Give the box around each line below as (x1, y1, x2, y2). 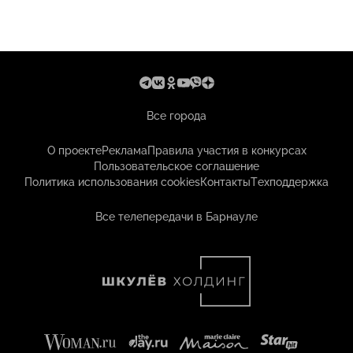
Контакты (200, 176, 251, 188)
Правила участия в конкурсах (147, 144, 307, 157)
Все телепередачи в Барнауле (95, 210, 258, 223)
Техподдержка (251, 176, 329, 188)
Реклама (101, 144, 147, 157)
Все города (147, 110, 206, 122)
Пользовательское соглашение (94, 160, 259, 173)
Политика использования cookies (24, 176, 200, 188)
